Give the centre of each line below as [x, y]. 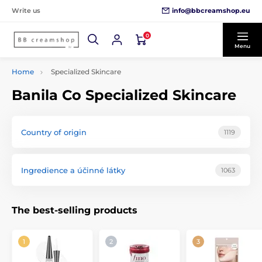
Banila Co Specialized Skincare [124, 95]
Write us [26, 11]
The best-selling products [75, 210]
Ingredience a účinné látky [73, 170]
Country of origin [54, 132]
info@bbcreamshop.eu [211, 10]
